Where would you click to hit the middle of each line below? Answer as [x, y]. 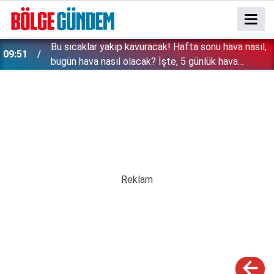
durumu [66, 76]
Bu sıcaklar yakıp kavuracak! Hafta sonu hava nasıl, [159, 47]
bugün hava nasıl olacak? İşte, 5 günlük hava [144, 61]
